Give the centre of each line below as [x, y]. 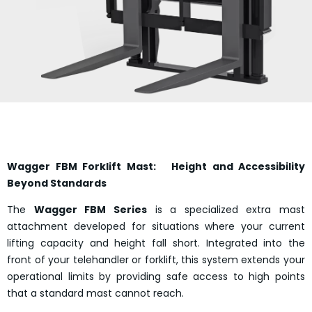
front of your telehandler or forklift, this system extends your [156, 260]
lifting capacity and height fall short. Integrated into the [156, 243]
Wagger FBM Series [90, 210]
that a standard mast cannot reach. [95, 294]
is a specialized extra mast [226, 210]
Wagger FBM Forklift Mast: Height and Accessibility [156, 166]
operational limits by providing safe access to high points [156, 277]
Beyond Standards [57, 183]
